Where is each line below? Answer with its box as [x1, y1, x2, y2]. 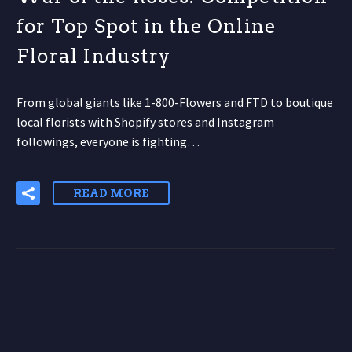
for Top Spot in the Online [16, 15, 277, 38]
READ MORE [73, 186, 149, 200]
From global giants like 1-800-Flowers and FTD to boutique [16, 94, 333, 111]
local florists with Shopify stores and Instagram [16, 114, 274, 130]
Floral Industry [16, 45, 170, 68]
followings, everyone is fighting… [16, 134, 200, 150]
